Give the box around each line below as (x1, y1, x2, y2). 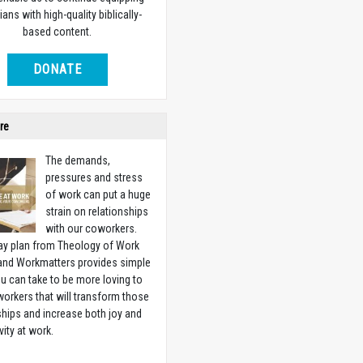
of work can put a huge (45, 187, 152, 201)
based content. (23, 24, 92, 38)
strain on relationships (45, 204, 149, 218)
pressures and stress (45, 170, 143, 184)
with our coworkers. (45, 221, 138, 235)
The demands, (45, 153, 111, 167)
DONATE (32, 61, 82, 77)
